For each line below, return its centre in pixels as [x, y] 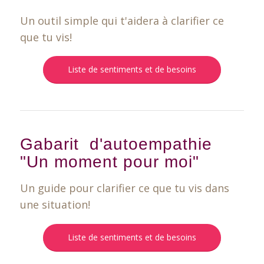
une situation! [55, 205]
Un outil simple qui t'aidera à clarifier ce [122, 20]
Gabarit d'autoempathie [116, 144]
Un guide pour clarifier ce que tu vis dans [124, 188]
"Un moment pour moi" [109, 162]
